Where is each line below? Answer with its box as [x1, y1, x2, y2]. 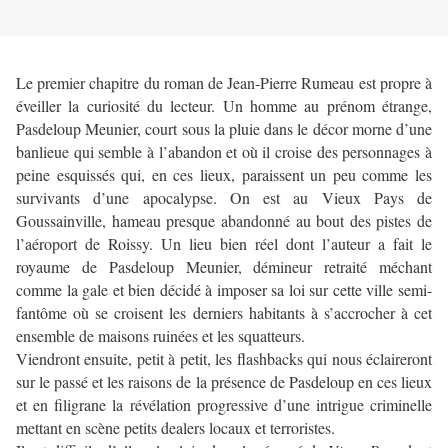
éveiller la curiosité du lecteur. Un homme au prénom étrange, [16, 95, 432, 117]
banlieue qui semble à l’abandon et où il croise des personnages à [16, 141, 432, 163]
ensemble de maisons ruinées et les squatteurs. [16, 325, 305, 347]
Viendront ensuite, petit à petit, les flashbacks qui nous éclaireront [16, 348, 432, 370]
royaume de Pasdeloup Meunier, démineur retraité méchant [16, 256, 432, 278]
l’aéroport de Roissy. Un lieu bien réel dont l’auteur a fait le [16, 233, 432, 255]
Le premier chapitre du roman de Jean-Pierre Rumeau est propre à [16, 72, 432, 94]
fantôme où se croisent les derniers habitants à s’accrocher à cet [16, 302, 432, 324]
